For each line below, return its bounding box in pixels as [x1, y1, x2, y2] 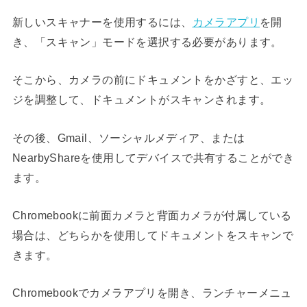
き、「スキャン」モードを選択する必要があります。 [12, 35, 282, 48]
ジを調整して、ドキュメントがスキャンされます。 [12, 93, 271, 106]
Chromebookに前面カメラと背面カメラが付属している [12, 208, 292, 221]
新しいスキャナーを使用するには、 [12, 15, 193, 28]
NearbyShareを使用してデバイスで [12, 151, 193, 164]
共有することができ [193, 151, 295, 164]
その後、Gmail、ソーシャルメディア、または [12, 131, 245, 144]
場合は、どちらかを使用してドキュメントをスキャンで [12, 228, 294, 241]
